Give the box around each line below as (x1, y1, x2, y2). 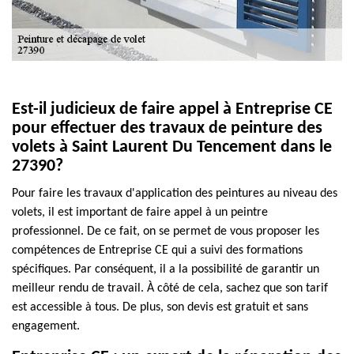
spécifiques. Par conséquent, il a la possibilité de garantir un (12, 263, 319, 276)
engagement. (12, 320, 80, 333)
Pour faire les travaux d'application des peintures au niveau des (12, 187, 337, 200)
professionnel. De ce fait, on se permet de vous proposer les (12, 225, 319, 238)
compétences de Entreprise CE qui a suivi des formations (12, 244, 303, 257)
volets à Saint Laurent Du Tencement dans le (12, 138, 332, 156)
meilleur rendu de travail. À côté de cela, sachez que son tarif (12, 282, 328, 295)
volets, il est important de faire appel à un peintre (12, 206, 268, 219)
